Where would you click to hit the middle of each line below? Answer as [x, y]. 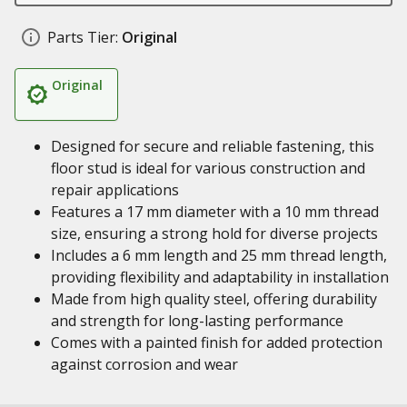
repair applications [115, 190]
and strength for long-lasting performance [197, 321]
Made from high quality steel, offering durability [214, 299]
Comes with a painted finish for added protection [217, 342]
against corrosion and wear [144, 364]
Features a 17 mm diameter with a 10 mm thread [215, 212]
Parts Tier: [83, 37]
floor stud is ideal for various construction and [208, 168]
